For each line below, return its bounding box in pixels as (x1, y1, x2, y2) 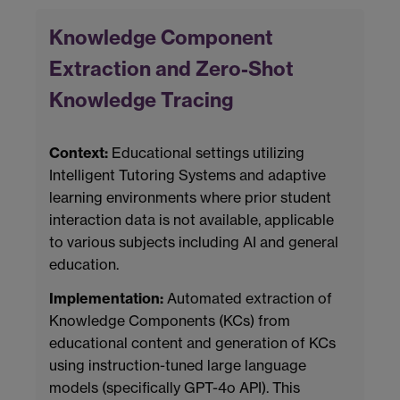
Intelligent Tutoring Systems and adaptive (49, 166, 326, 185)
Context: (49, 144, 108, 162)
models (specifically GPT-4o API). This (49, 379, 300, 397)
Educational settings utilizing (108, 144, 304, 162)
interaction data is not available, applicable (49, 211, 334, 229)
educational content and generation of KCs (49, 334, 336, 353)
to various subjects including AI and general (49, 233, 338, 252)
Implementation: (49, 289, 163, 308)
